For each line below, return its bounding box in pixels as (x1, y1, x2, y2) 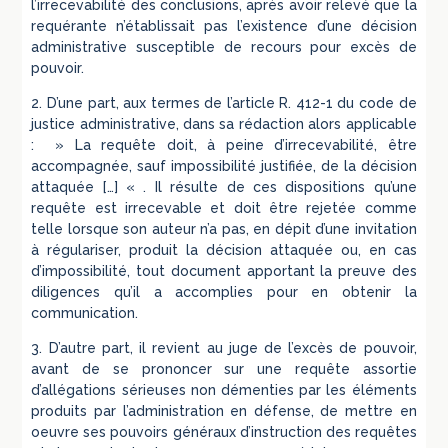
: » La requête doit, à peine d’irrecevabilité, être (31, 136, 417, 153)
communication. (31, 304, 139, 321)
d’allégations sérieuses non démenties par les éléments (31, 381, 417, 398)
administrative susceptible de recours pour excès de (31, 38, 417, 55)
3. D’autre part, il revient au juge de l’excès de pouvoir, (31, 339, 417, 356)
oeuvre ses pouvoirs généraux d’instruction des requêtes (31, 423, 417, 440)
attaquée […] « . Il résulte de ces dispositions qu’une (31, 178, 417, 195)
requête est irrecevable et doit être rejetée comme (31, 199, 417, 216)
